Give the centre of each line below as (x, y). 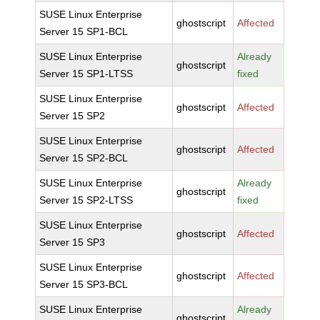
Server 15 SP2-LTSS (86, 200)
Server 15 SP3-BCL (84, 284)
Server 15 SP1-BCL (84, 31)
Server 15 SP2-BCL (84, 158)
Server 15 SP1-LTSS (86, 74)
